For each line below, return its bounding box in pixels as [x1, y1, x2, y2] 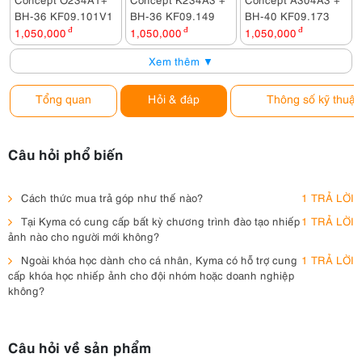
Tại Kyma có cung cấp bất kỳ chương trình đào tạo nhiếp [21, 213, 301, 228]
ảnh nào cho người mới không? [8, 229, 160, 243]
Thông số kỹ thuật [267, 90, 360, 106]
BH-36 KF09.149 [129, 8, 215, 23]
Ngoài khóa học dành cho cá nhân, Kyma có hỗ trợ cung [21, 252, 297, 267]
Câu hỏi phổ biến [8, 144, 124, 163]
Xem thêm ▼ [149, 53, 213, 68]
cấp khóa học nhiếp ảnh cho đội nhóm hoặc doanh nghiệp [8, 267, 295, 282]
